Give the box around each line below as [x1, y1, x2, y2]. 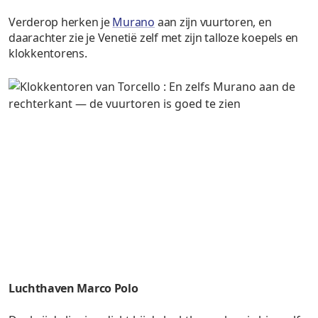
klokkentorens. [9, 45, 87, 62]
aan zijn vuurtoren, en [155, 14, 272, 31]
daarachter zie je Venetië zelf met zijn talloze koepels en [9, 30, 299, 46]
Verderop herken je [9, 14, 113, 31]
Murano [112, 14, 155, 31]
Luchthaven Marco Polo [9, 280, 138, 296]
